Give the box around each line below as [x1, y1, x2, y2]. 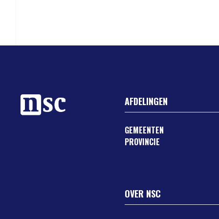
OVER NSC [125, 187, 161, 200]
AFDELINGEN [125, 95, 168, 108]
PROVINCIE [125, 136, 160, 148]
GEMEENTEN [125, 124, 164, 136]
